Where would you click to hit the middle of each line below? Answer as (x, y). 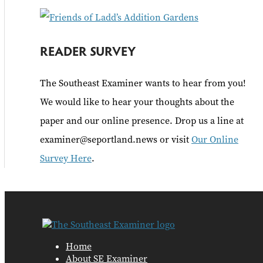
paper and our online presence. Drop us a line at (142, 121)
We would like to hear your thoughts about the (137, 102)
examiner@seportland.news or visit (116, 140)
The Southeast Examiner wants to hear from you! (143, 83)
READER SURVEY (88, 51)
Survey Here (66, 159)
